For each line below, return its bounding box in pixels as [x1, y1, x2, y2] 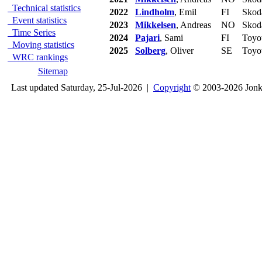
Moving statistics [8, 40, 74, 50]
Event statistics [8, 15, 67, 25]
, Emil [174, 7, 196, 17]
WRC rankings [8, 52, 68, 62]
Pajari [135, 33, 160, 43]
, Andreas [176, 20, 211, 30]
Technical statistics [8, 3, 81, 13]
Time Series [8, 27, 56, 37]
